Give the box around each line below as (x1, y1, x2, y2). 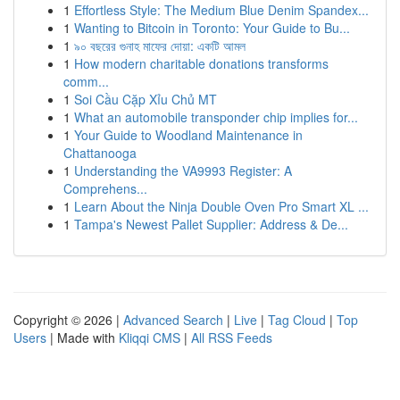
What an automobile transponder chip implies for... (74, 108, 358, 126)
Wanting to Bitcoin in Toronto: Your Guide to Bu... (74, 19, 350, 37)
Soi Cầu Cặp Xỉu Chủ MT (74, 90, 217, 108)
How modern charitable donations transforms (74, 54, 329, 72)
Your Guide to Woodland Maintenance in (74, 126, 303, 144)
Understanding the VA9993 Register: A (74, 162, 292, 179)
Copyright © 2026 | (13, 311, 123, 329)
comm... (63, 72, 109, 90)
